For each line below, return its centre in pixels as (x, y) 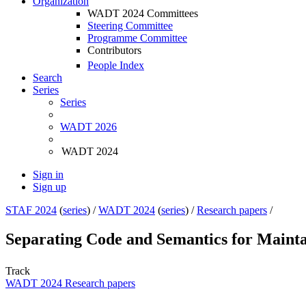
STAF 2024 (31, 210)
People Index (116, 66)
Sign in (48, 175)
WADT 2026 (88, 127)
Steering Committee (130, 26)
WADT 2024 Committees (143, 13)
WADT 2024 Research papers (70, 283)
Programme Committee (137, 38)
